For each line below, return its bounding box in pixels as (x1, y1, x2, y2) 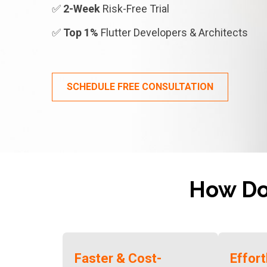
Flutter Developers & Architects (98, 26, 248, 39)
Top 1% (63, 26, 98, 39)
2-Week (63, 2, 100, 15)
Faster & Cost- (74, 251, 162, 266)
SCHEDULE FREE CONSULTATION (67, 81, 213, 92)
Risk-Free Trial (100, 2, 169, 15)
